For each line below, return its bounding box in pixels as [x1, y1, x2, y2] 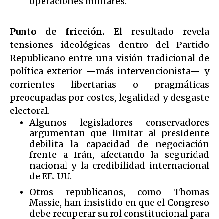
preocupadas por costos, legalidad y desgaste [10, 91, 209, 103]
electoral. [10, 105, 50, 116]
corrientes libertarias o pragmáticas [10, 78, 209, 90]
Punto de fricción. [10, 25, 105, 37]
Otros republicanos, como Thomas [29, 186, 209, 197]
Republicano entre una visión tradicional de [10, 52, 209, 64]
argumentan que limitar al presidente [29, 127, 209, 139]
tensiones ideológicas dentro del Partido [10, 39, 209, 50]
